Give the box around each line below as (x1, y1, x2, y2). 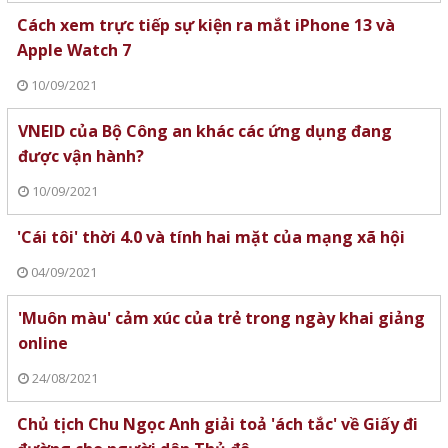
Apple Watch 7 (16, 39, 131, 62)
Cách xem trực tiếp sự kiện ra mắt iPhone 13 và (16, 14, 395, 37)
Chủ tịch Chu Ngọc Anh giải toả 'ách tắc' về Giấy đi (16, 413, 418, 436)
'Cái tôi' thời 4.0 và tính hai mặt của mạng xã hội (16, 226, 405, 249)
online (17, 332, 68, 355)
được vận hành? (17, 145, 144, 168)
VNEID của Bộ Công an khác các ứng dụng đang (17, 120, 392, 143)
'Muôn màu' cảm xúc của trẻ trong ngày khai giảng (17, 307, 425, 330)
